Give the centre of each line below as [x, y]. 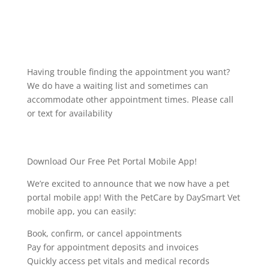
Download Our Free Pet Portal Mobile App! [112, 161]
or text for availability [69, 113]
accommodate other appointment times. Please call [130, 99]
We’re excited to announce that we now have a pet [128, 183]
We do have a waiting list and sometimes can [117, 86]
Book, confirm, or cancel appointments [104, 233]
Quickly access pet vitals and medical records [118, 261]
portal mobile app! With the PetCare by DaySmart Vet [133, 197]
